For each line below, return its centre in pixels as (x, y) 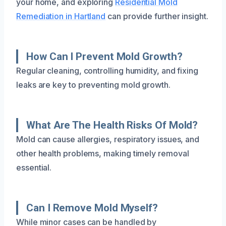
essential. (34, 167)
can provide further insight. (157, 16)
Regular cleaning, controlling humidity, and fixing (107, 70)
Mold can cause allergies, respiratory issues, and (108, 139)
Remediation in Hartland (61, 16)
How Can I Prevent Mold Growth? (104, 56)
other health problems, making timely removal (103, 153)
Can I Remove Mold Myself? (92, 208)
